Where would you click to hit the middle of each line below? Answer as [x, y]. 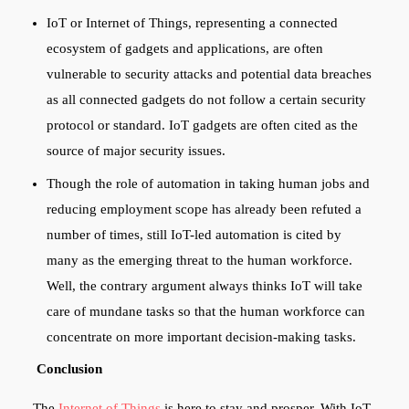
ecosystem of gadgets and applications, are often [184, 49]
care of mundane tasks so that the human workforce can [205, 311]
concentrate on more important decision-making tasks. [204, 336]
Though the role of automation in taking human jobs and [208, 183]
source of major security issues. [137, 151]
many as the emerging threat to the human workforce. [199, 260]
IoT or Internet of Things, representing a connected [192, 23]
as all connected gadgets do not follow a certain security [206, 100]
